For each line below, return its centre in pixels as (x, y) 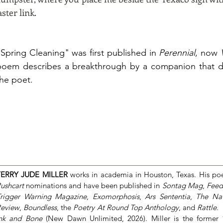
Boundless (40, 207)
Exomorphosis (116, 196)
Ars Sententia (167, 196)
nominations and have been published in (94, 185)
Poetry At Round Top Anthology (126, 207)
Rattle (207, 207)
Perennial (177, 53)
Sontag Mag (182, 185)
